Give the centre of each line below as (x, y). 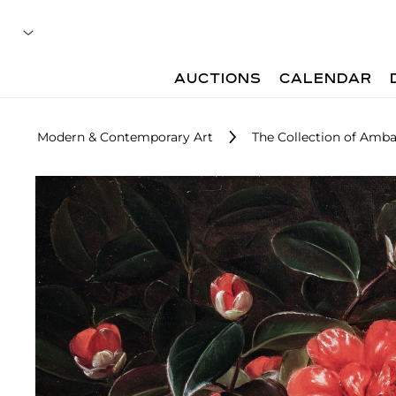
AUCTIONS (218, 80)
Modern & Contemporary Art (125, 137)
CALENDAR (326, 80)
